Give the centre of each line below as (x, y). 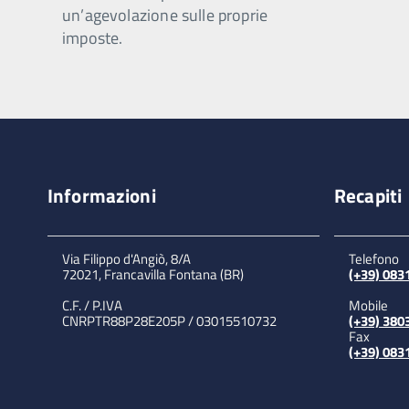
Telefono (374, 259)
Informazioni (102, 195)
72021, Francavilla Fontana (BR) (153, 274)
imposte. (93, 38)
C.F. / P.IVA (92, 305)
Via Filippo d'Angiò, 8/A (126, 259)
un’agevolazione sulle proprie (165, 15)
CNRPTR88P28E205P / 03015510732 (169, 321)
